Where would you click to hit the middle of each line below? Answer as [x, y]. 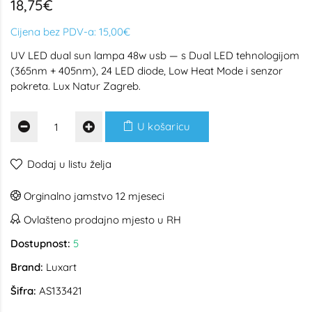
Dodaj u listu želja [69, 164]
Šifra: [23, 291]
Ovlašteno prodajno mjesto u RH [101, 220]
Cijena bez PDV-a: [55, 32]
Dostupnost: [40, 243]
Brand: [27, 267]
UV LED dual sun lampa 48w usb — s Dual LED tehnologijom [155, 55]
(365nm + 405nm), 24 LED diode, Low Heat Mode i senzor [147, 71]
